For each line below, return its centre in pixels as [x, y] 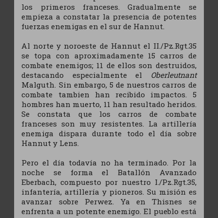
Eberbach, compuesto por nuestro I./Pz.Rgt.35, [109, 182]
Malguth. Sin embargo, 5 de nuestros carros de [109, 84]
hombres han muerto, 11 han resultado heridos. [109, 104]
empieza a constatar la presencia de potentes [109, 16]
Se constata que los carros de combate [109, 114]
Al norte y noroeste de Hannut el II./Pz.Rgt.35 [109, 45]
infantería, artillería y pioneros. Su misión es [109, 191]
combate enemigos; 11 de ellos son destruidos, [109, 65]
